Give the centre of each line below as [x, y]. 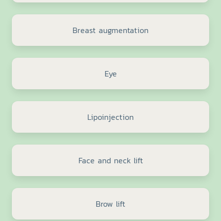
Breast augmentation [110, 30]
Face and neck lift [110, 161]
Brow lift [110, 204]
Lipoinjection [110, 117]
